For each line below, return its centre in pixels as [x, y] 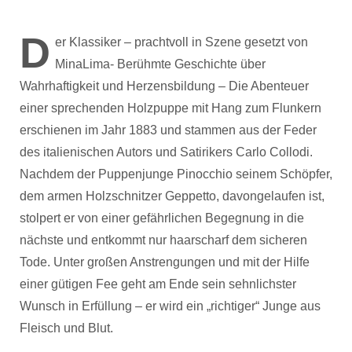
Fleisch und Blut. [66, 328]
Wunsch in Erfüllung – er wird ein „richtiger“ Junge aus [170, 306]
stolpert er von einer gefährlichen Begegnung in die [162, 218]
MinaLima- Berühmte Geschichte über [160, 64]
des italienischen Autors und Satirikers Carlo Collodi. [166, 152]
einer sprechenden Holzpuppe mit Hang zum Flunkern [170, 108]
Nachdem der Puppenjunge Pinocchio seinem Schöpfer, [176, 174]
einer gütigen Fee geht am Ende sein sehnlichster [158, 284]
